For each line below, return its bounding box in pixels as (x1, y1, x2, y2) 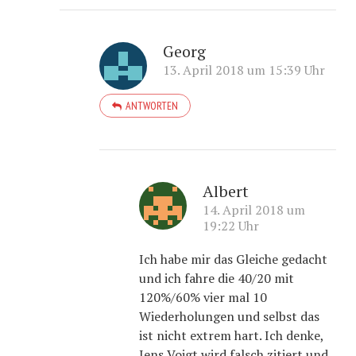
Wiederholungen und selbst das (139, 308, 319, 325)
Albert (203, 180, 249, 202)
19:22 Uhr (203, 217, 259, 234)
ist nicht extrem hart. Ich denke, (139, 327, 323, 344)
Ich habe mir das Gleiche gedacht (139, 250, 327, 268)
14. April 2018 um (203, 201, 305, 219)
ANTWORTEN (126, 99, 178, 113)
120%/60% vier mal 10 (139, 288, 267, 306)
